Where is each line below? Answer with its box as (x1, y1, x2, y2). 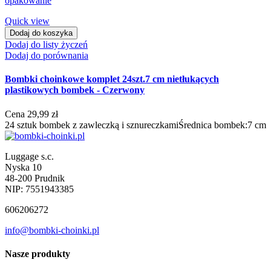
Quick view (5, 16, 50, 27)
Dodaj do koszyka (10, 28, 73, 38)
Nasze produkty (5, 248, 70, 259)
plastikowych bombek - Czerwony (5, 85, 145, 96)
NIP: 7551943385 (5, 183, 74, 194)
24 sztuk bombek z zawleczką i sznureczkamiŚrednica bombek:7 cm (5, 119, 266, 130)
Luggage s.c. (5, 151, 54, 162)
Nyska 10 (5, 162, 42, 172)
